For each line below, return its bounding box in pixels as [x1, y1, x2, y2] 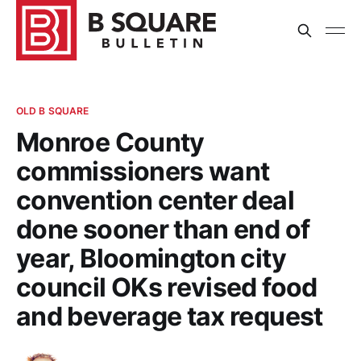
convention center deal [16, 185, 294, 216]
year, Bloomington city [16, 243, 286, 274]
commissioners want [16, 156, 270, 187]
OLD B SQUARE [16, 105, 89, 117]
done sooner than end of [16, 214, 310, 245]
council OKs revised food [16, 272, 317, 303]
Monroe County [16, 127, 205, 158]
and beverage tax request [16, 301, 323, 332]
